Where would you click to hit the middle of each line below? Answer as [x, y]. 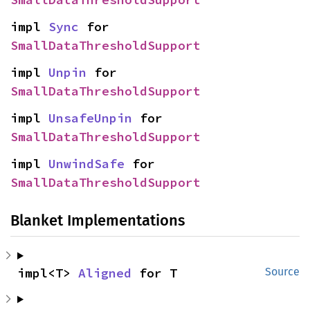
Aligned [105, 273]
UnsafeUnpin [90, 118]
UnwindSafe [86, 164]
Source [282, 272]
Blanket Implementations [98, 220]
